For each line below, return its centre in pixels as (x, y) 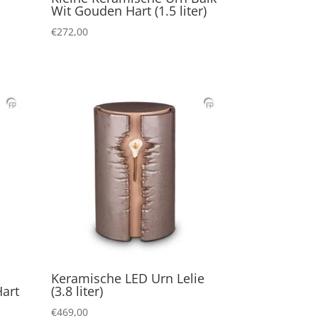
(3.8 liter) (77, 291)
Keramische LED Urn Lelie (128, 278)
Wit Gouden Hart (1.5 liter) (129, 10)
